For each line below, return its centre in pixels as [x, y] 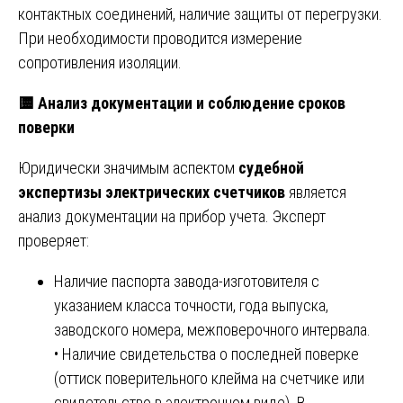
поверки [46, 127]
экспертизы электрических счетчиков [152, 192]
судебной [271, 167]
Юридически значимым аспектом [128, 167]
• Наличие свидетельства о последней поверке [206, 354]
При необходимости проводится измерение [160, 38]
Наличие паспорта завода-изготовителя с [187, 281]
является [316, 192]
